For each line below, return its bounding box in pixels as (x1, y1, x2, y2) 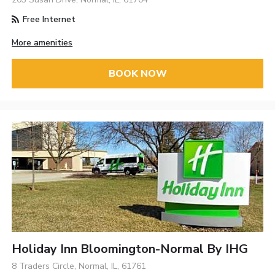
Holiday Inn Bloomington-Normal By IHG (12, 240, 249, 257)
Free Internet (20, 13, 76, 25)
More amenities (12, 37, 73, 48)
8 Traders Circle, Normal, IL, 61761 (12, 260, 147, 272)
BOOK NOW (108, 67, 167, 81)
